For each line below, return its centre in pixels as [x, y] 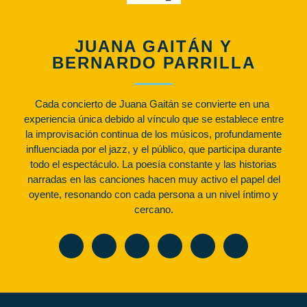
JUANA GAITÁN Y [153, 46]
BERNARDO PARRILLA [153, 62]
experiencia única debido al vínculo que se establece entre [153, 119]
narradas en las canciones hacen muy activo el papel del [153, 179]
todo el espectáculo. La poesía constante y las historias [153, 164]
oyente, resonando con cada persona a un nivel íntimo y [153, 194]
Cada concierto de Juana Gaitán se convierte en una [153, 103]
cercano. [153, 209]
